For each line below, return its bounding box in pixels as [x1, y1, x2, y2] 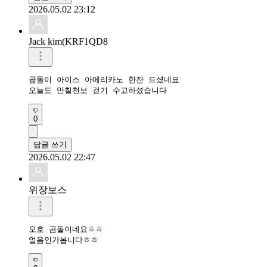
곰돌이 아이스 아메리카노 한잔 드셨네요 [29, 74, 184, 84]
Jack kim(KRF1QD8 [29, 36, 108, 46]
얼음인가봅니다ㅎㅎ [29, 235, 98, 244]
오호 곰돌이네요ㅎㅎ [29, 224, 103, 234]
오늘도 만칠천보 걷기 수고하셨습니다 [29, 85, 172, 95]
